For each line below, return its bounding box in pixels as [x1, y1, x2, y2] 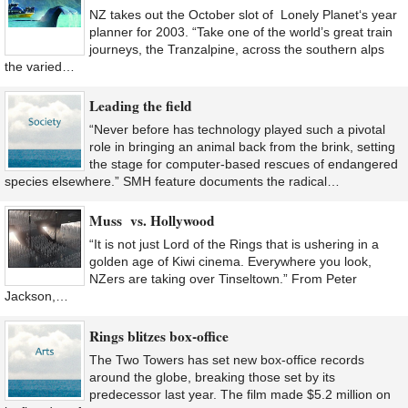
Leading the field [89, 95, 192, 116]
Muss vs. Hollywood [89, 210, 215, 231]
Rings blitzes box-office [89, 325, 229, 346]
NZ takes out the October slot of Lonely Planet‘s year [89, 6, 397, 22]
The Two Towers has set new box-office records [89, 352, 364, 367]
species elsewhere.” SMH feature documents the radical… [5, 173, 340, 189]
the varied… [5, 58, 75, 74]
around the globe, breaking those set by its [89, 369, 335, 384]
